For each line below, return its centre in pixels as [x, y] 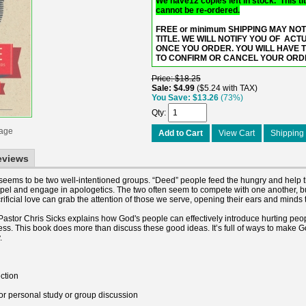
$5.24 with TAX [227, 88]
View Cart [236, 133]
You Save [169, 97]
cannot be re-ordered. [197, 10]
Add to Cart [180, 133]
